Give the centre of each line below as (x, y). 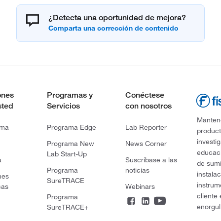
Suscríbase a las (151, 160)
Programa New (71, 143)
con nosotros (148, 106)
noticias (137, 170)
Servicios (64, 106)
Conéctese (145, 95)
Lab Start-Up (67, 154)
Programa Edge (72, 127)
